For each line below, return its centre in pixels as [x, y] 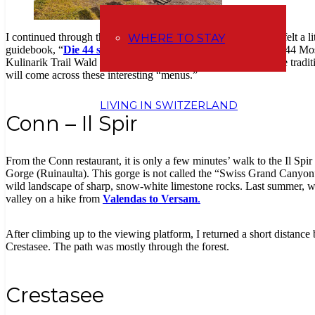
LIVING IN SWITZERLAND [169, 105]
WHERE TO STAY [176, 38]
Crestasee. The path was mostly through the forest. [117, 247]
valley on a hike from [54, 199]
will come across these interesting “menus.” [102, 75]
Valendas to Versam [150, 199]
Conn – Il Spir [72, 124]
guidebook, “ [34, 50]
